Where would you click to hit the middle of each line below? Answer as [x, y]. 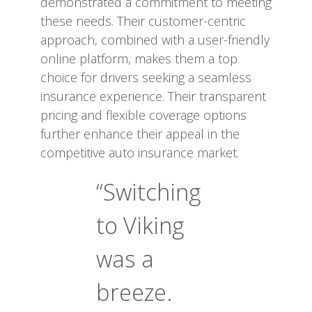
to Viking [140, 225]
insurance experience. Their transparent [153, 96]
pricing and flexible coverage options [143, 115]
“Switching [148, 192]
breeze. [134, 292]
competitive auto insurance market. [140, 153]
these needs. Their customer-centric [143, 21]
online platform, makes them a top [139, 59]
